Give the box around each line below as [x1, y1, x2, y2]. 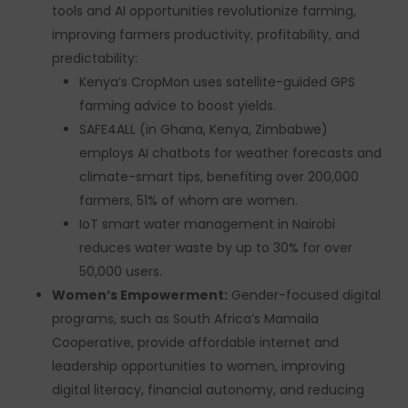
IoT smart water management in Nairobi [78, 215, 335, 233]
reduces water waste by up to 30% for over [78, 239, 352, 257]
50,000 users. [78, 262, 162, 280]
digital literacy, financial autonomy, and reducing [51, 381, 364, 399]
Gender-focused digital [227, 286, 381, 304]
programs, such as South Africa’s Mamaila [51, 310, 319, 328]
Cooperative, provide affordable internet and [51, 333, 339, 352]
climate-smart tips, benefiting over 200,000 [78, 168, 359, 186]
